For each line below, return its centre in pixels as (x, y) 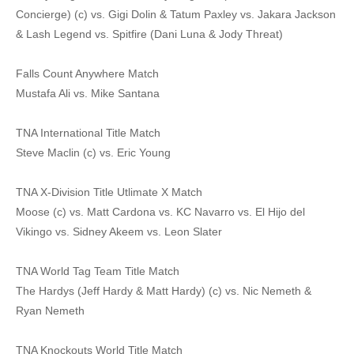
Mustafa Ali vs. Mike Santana (88, 93)
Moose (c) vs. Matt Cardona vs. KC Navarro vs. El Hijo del (160, 211)
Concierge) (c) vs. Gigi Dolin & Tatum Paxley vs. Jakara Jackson (176, 14)
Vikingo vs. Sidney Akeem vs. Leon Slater (119, 231)
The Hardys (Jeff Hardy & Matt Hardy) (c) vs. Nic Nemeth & (164, 290)
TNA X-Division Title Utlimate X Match (109, 192)
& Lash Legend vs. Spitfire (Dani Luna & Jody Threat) (149, 34)
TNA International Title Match (88, 132)
